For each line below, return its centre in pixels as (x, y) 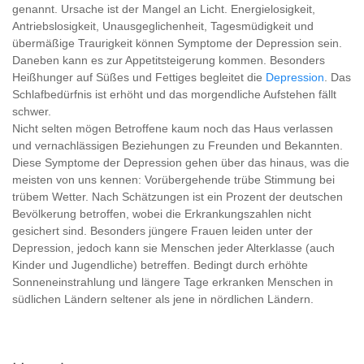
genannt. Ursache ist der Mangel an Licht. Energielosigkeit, (164, 9)
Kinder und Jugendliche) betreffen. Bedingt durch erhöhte (160, 265)
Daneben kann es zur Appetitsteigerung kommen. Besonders (169, 60)
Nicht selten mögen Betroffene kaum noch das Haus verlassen (173, 128)
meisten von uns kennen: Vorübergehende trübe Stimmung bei (173, 180)
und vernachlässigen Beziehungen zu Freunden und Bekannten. (178, 145)
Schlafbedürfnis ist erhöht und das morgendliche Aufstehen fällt (174, 94)
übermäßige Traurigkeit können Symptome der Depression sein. (177, 43)
